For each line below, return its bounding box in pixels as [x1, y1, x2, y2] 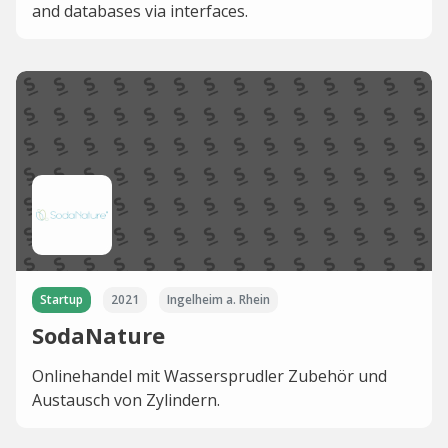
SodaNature [32, 319, 165, 350]
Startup [40, 290, 83, 308]
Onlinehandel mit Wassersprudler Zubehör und [32, 364, 387, 387]
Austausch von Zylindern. [32, 388, 220, 411]
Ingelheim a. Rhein [167, 290, 270, 308]
